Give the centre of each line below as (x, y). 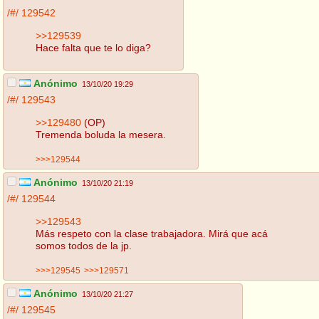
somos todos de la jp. (84, 245)
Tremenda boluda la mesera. (101, 134)
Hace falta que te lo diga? (93, 47)
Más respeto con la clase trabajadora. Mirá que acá (152, 233)
